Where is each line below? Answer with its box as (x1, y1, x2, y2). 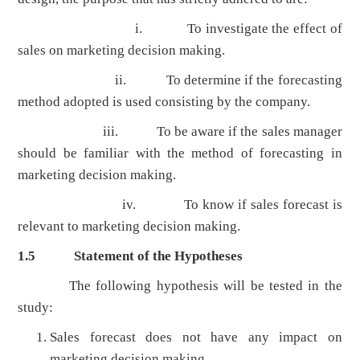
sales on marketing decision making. (18, 43, 226, 59)
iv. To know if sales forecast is (18, 197, 342, 213)
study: (18, 300, 54, 316)
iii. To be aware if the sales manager (18, 124, 342, 140)
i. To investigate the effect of (18, 21, 342, 37)
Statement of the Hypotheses (74, 248, 250, 264)
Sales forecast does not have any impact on (50, 329, 342, 346)
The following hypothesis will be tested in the (18, 278, 342, 294)
